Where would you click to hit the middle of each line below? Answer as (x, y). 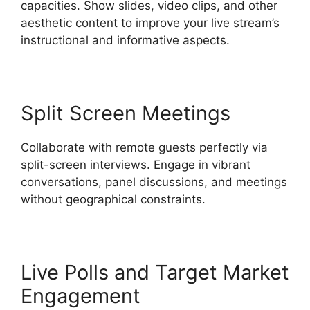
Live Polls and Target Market (155, 272)
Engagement (81, 295)
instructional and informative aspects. (125, 40)
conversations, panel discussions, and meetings (154, 182)
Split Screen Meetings (126, 113)
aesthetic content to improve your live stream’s (150, 22)
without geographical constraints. (113, 199)
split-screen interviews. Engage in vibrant (136, 164)
